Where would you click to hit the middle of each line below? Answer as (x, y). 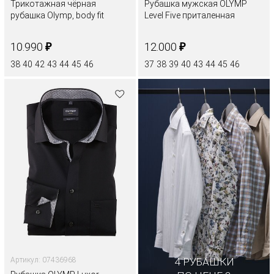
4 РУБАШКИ (204, 261)
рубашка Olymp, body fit (57, 16)
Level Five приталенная (190, 16)
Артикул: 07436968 (43, 260)
